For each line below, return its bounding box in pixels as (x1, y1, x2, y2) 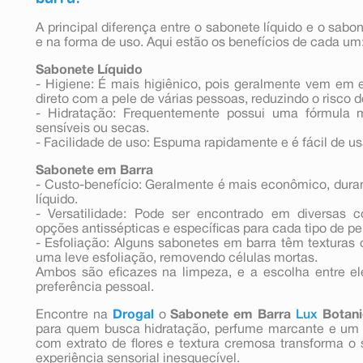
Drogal (112, 309, 154, 321)
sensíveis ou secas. (36, 122, 149, 135)
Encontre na (36, 309, 113, 321)
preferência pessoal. (36, 281, 154, 293)
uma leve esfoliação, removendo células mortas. (36, 252, 318, 264)
